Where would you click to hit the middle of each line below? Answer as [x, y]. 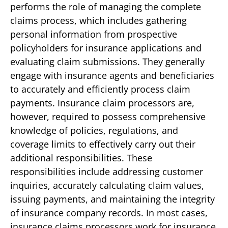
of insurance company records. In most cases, [109, 212]
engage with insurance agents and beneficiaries [112, 75]
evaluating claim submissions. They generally [107, 61]
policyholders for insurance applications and [106, 48]
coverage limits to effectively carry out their [103, 144]
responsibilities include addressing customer [107, 171]
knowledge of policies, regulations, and [94, 130]
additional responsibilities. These [81, 158]
